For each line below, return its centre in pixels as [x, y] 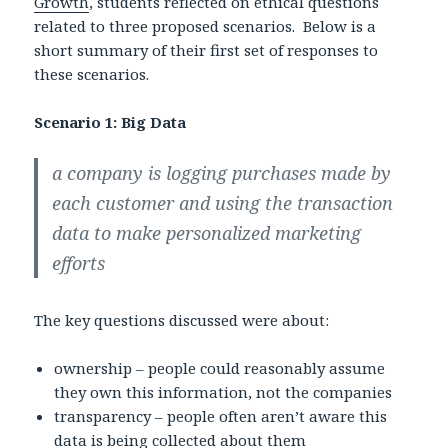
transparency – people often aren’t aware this [221, 415]
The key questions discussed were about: [182, 319]
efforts [79, 262]
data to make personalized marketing [207, 232]
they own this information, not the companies [223, 391]
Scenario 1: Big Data [110, 121]
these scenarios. [92, 73]
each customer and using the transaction [223, 202]
